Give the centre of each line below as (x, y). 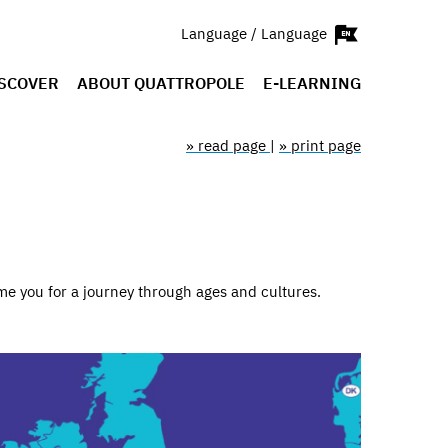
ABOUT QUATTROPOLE (161, 83)
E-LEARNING (312, 83)
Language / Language (256, 33)
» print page (320, 145)
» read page (228, 145)
